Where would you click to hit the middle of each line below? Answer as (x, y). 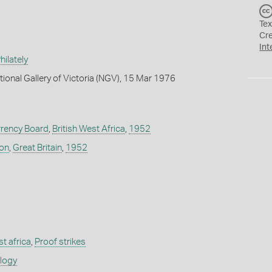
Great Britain (37, 148)
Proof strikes (60, 242)
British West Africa (88, 129)
